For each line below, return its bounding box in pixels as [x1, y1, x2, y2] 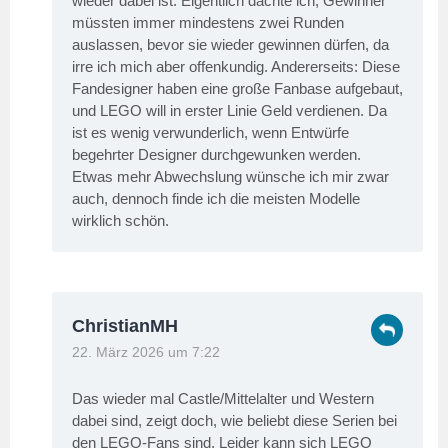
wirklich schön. [72, 211, 169, 229]
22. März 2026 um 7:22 [72, 344, 220, 360]
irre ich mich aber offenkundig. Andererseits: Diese [72, 57, 400, 75]
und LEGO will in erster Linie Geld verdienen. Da [72, 101, 387, 119]
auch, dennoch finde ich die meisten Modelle [72, 189, 360, 207]
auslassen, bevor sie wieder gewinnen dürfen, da [72, 35, 389, 53]
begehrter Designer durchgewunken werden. [72, 145, 361, 163]
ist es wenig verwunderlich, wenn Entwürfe [72, 123, 349, 141]
